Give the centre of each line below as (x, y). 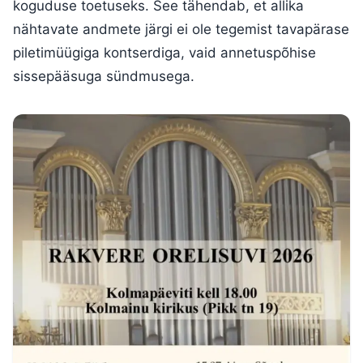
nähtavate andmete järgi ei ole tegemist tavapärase (181, 29)
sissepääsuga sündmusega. (104, 76)
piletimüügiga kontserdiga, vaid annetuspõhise (164, 52)
